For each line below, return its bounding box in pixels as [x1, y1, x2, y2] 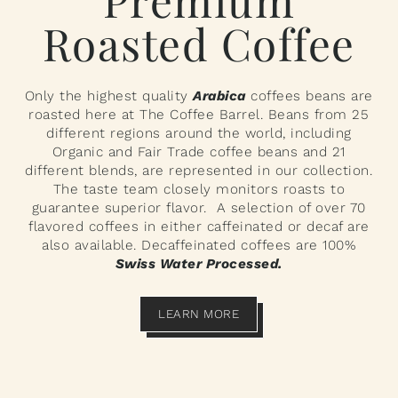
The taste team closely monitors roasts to [52, 180, 346, 197]
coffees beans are [245, 87, 373, 104]
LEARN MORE [158, 306, 240, 321]
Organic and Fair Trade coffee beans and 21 [52, 143, 346, 160]
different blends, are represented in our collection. [25, 162, 373, 179]
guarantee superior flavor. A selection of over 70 [31, 199, 366, 216]
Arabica [193, 87, 246, 104]
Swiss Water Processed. [115, 255, 283, 272]
